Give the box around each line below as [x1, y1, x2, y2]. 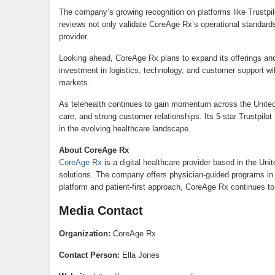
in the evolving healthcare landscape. [58, 124, 191, 133]
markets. [58, 78, 90, 87]
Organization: [58, 229, 110, 238]
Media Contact [58, 204, 143, 217]
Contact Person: [58, 250, 120, 260]
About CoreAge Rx [58, 145, 129, 155]
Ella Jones [119, 250, 160, 260]
